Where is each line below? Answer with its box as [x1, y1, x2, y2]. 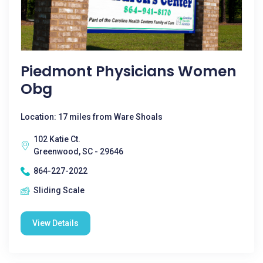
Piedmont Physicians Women [21, 61, 237, 82]
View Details [32, 218, 79, 228]
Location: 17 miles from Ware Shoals [21, 112, 163, 122]
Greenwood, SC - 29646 [33, 147, 123, 156]
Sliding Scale [33, 186, 85, 195]
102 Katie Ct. [33, 134, 80, 144]
